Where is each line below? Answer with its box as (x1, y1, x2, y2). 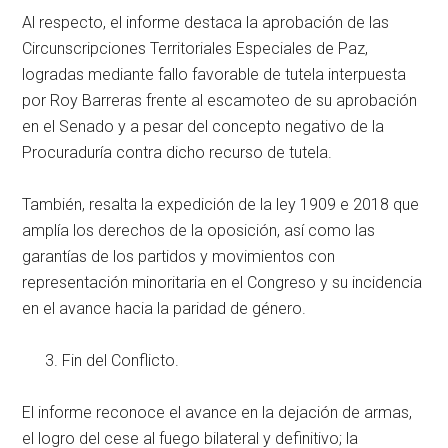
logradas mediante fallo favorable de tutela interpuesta (22, 64, 407, 84)
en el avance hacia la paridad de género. (22, 298, 307, 318)
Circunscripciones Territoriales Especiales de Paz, (22, 38, 369, 58)
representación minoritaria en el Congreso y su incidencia (22, 272, 423, 292)
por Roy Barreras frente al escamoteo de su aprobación (22, 90, 418, 110)
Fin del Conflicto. (62, 350, 180, 370)
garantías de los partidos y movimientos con (22, 246, 336, 266)
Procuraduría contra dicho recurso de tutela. (22, 142, 333, 162)
